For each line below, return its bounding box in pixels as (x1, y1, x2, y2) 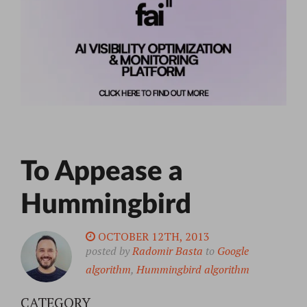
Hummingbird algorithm (136, 262, 249, 278)
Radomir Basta (132, 243, 203, 259)
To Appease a (21, 158, 183, 186)
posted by (86, 243, 132, 259)
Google (217, 243, 249, 259)
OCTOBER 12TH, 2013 (95, 229, 210, 245)
